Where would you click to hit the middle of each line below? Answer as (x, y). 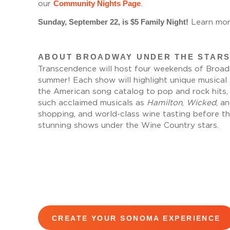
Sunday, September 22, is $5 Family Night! (113, 22)
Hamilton (164, 103)
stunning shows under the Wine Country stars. (128, 125)
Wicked (201, 103)
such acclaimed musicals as (92, 103)
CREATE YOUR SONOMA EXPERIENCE (136, 218)
